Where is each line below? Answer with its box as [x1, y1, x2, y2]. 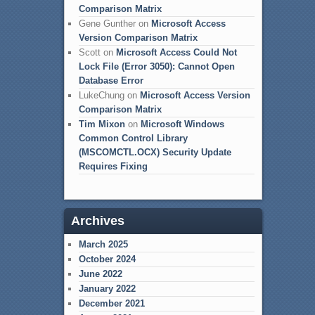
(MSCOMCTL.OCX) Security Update [78, 147, 231, 158]
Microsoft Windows [140, 119, 224, 130]
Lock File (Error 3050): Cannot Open [78, 61, 235, 72]
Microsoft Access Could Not [115, 47, 237, 58]
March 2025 [78, 238, 128, 250]
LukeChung [78, 90, 124, 101]
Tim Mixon [78, 119, 125, 130]
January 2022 [78, 283, 136, 294]
